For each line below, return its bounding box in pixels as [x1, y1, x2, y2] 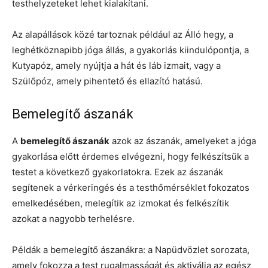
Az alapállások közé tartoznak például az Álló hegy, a [12, 29, 233, 41]
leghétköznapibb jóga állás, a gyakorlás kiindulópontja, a [12, 44, 249, 56]
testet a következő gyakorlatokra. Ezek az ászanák [12, 166, 223, 178]
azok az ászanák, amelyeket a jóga [109, 135, 256, 147]
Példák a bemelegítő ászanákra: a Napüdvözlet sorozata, [12, 244, 249, 256]
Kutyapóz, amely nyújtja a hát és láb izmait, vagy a [12, 60, 221, 72]
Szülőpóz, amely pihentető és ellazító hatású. [12, 75, 203, 87]
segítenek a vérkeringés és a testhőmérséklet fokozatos [12, 182, 249, 194]
